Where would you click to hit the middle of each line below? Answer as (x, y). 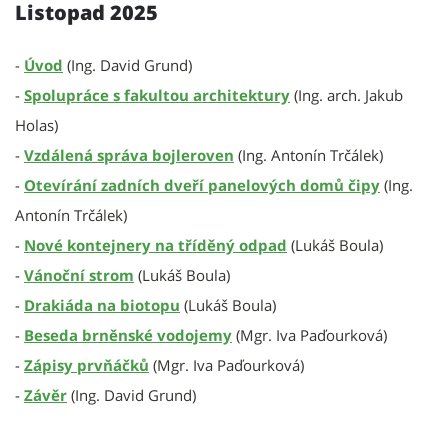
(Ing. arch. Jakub (348, 95)
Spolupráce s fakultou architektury (157, 95)
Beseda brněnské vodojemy (128, 335)
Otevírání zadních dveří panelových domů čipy (202, 185)
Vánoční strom (79, 275)
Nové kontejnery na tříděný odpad (155, 245)
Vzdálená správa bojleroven (129, 155)
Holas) (36, 125)
